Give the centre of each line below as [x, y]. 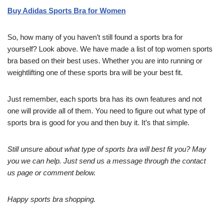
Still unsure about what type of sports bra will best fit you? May [107, 149]
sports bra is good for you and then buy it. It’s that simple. [98, 123]
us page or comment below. [52, 173]
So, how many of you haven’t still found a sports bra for [95, 37]
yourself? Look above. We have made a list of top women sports [110, 49]
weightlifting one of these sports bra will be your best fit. [95, 73]
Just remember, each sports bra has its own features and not [105, 99]
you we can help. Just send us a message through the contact [107, 161]
